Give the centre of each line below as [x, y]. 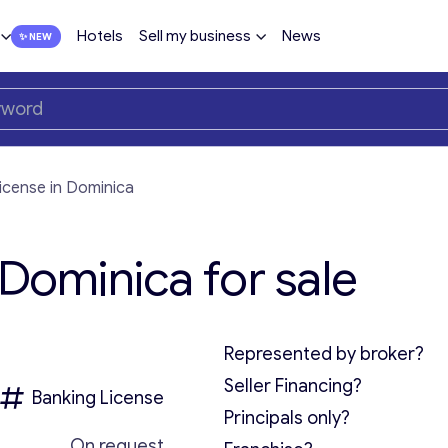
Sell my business [194, 36]
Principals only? [287, 418]
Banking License [97, 398]
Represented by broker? [324, 354]
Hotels [99, 36]
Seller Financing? [293, 386]
